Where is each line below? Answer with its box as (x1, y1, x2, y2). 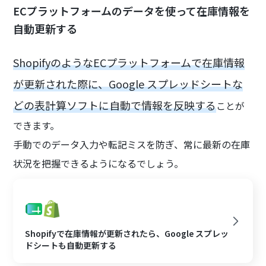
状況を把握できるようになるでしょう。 (13, 156, 184, 171)
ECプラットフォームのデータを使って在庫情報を (13, 3, 251, 19)
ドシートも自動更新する (25, 239, 117, 252)
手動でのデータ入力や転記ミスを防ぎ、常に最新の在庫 (13, 137, 251, 152)
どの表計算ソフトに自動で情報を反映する (13, 97, 217, 113)
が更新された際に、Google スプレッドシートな (13, 76, 243, 92)
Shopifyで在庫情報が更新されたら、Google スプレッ (25, 227, 229, 240)
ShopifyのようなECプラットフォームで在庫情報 (13, 55, 245, 71)
